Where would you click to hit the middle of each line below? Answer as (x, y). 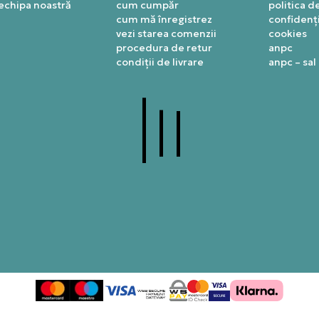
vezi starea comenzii (166, 33)
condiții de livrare (159, 62)
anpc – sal (292, 62)
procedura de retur (164, 47)
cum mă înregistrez (164, 19)
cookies (287, 33)
